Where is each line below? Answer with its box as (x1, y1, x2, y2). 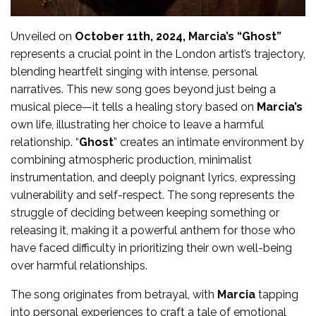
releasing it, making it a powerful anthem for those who (11, 224, 296, 238)
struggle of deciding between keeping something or (11, 206, 279, 220)
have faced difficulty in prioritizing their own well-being (11, 241, 292, 255)
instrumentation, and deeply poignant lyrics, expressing (11, 171, 296, 185)
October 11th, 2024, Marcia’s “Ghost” (75, 30, 281, 44)
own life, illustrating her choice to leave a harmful (11, 118, 264, 132)
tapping (255, 288, 298, 302)
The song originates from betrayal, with (11, 288, 217, 302)
